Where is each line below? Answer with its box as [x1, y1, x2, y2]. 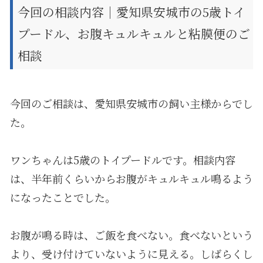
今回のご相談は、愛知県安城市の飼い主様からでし [9, 95, 253, 111]
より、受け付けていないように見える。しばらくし [9, 245, 253, 261]
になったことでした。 [9, 189, 116, 205]
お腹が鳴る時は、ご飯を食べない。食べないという [9, 227, 253, 242]
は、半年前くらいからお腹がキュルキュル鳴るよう [9, 170, 253, 186]
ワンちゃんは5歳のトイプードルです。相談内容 [9, 151, 235, 167]
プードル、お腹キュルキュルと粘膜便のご [17, 24, 250, 42]
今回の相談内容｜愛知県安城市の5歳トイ [17, 2, 245, 21]
